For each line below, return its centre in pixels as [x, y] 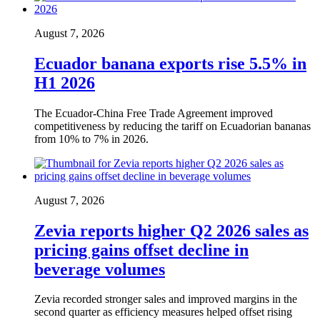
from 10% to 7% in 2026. [91, 139]
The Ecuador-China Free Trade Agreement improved [154, 113]
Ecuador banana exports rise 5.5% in [170, 63]
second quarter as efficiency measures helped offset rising [163, 312]
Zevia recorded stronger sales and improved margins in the [166, 299]
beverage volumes [100, 269]
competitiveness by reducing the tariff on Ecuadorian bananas [172, 126]
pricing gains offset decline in [141, 250]
